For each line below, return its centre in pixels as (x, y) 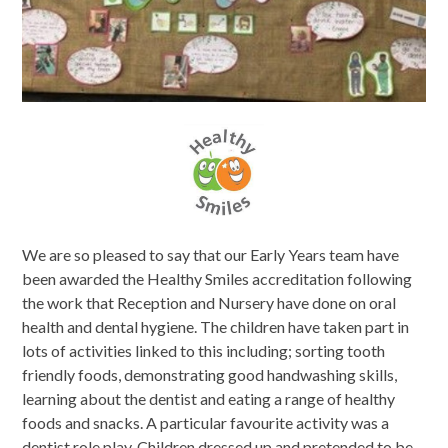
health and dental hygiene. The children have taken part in (216, 327)
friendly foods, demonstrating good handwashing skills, (210, 375)
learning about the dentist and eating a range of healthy (209, 399)
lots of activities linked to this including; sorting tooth (204, 351)
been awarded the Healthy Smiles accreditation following (217, 279)
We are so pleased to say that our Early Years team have (211, 255)
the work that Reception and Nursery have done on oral (209, 303)
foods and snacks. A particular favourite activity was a (206, 423)
